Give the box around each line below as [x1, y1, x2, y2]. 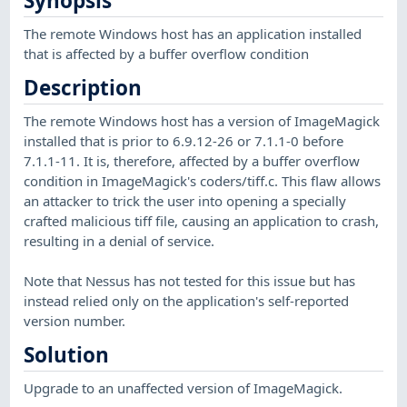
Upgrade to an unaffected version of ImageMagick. [24, 378, 343, 397]
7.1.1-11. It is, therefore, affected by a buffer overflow [24, 151, 361, 170]
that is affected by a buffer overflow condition [24, 44, 310, 63]
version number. [24, 311, 126, 330]
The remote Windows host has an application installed [24, 24, 362, 43]
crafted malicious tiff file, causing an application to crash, [24, 211, 380, 230]
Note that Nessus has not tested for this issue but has [24, 271, 356, 290]
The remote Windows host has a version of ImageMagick [24, 111, 381, 130]
